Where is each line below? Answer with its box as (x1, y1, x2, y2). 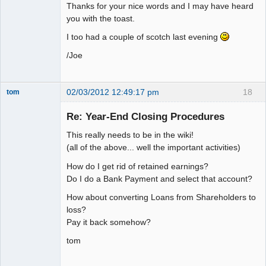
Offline (15, 119, 39, 129)
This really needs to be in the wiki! (66, 130, 194, 140)
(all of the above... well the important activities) (66, 142, 240, 153)
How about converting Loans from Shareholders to (66, 192, 256, 202)
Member (7, 106, 33, 115)
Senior (7, 98, 28, 107)
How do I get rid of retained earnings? (66, 161, 208, 171)
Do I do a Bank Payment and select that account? (66, 173, 252, 183)
